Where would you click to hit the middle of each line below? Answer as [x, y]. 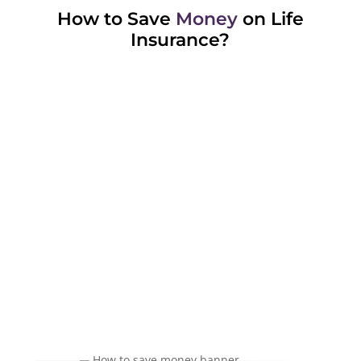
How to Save [116, 19]
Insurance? [180, 40]
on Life [270, 19]
